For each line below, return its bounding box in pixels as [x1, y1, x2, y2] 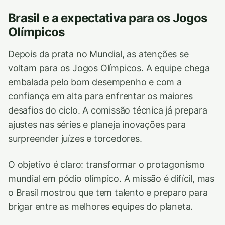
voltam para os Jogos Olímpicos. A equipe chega [8, 62, 210, 73]
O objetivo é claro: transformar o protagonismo [8, 159, 205, 170]
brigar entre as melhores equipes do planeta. [8, 201, 193, 212]
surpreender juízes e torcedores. [8, 133, 142, 144]
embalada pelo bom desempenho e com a [8, 76, 182, 87]
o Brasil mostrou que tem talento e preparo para [8, 187, 208, 198]
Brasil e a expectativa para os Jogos [8, 10, 207, 25]
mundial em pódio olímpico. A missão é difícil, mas [8, 173, 215, 184]
